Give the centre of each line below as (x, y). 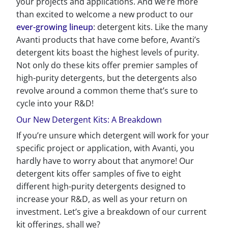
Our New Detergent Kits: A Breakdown (89, 120)
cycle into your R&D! (55, 103)
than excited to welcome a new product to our (105, 14)
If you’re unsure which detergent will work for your (113, 135)
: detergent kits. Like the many (150, 27)
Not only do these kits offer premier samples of (107, 65)
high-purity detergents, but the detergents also (107, 78)
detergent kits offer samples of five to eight (99, 174)
